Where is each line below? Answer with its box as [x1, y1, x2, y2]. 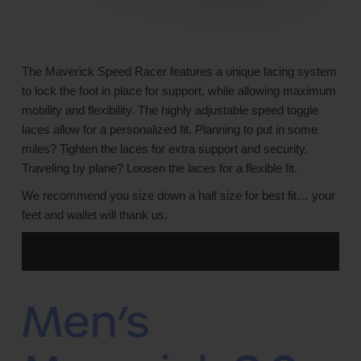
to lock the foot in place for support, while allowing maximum [22, 85, 336, 98]
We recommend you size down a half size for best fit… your [22, 189, 335, 202]
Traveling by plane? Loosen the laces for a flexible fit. [22, 162, 297, 175]
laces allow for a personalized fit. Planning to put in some [22, 123, 317, 136]
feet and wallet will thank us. [22, 209, 168, 222]
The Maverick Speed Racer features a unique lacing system [22, 65, 337, 78]
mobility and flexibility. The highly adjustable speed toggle [22, 104, 318, 117]
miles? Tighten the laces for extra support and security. [22, 143, 308, 156]
